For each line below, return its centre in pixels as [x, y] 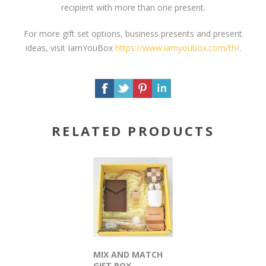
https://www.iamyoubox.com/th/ [177, 47]
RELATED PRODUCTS [133, 130]
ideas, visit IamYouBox [70, 47]
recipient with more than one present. [133, 7]
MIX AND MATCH [128, 255]
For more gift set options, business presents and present [133, 33]
